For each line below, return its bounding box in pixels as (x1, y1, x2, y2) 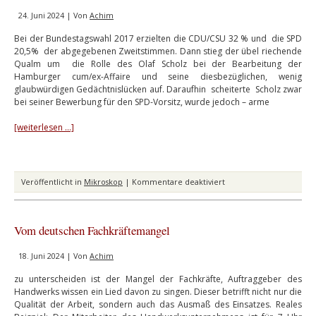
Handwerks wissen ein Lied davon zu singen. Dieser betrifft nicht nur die (14, 285, 302, 298)
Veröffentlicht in (21, 176, 84, 187)
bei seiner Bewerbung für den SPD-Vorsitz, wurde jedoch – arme (14, 95, 269, 108)
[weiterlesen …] (14, 121, 74, 133)
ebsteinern (224, 200, 265, 212)
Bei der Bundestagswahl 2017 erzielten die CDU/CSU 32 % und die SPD (14, 32, 302, 44)
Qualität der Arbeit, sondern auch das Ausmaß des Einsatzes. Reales (14, 298, 302, 310)
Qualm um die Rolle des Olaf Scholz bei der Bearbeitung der (14, 57, 302, 70)
